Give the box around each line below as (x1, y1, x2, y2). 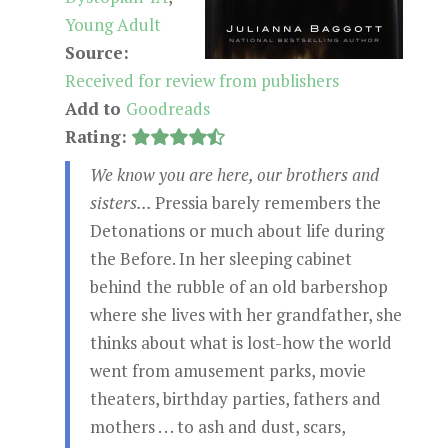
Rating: (64, 125, 127, 148)
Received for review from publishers (64, 69, 339, 92)
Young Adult (64, 13, 161, 36)
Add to (64, 97, 126, 120)
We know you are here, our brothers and (89, 163, 379, 186)
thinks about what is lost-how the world (89, 331, 392, 354)
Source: (64, 41, 129, 64)
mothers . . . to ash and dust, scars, (89, 415, 345, 438)
